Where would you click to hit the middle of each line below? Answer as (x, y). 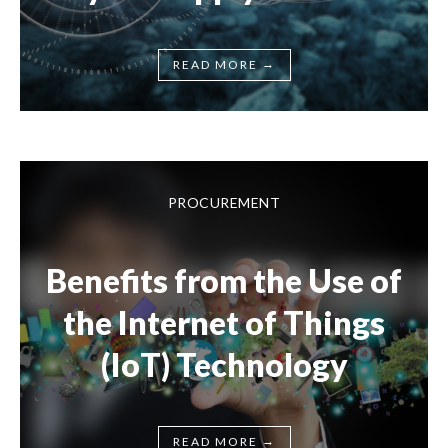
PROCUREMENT (224, 202)
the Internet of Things (224, 322)
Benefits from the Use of (224, 280)
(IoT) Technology (224, 364)
